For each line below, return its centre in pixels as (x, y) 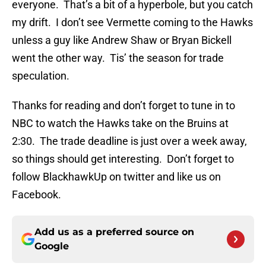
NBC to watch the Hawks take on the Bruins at (120, 123)
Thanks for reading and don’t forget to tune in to (123, 106)
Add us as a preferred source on (114, 232)
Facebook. (37, 195)
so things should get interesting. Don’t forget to (123, 159)
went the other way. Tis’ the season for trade (118, 58)
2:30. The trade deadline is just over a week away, (129, 141)
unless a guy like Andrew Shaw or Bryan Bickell (122, 40)
